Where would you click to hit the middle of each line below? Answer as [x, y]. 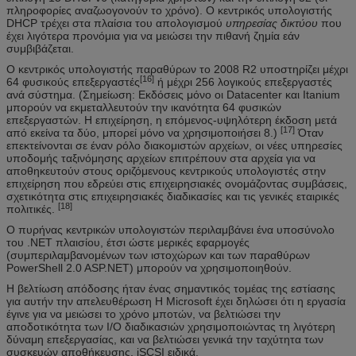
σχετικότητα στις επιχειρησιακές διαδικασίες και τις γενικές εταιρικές [173, 196]
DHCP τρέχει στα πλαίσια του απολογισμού [116, 23]
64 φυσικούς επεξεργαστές [73, 81]
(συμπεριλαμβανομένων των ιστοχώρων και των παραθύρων [158, 255]
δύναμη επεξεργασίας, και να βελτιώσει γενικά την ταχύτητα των [165, 339]
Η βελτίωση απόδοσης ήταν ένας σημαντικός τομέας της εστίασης [171, 288]
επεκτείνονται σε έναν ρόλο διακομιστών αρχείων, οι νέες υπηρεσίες [174, 145]
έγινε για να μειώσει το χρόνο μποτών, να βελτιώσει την [143, 313]
